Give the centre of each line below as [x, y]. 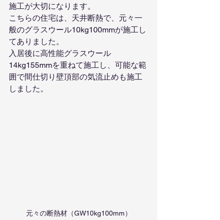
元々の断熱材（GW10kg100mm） [79, 213]
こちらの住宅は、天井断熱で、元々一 [76, 18]
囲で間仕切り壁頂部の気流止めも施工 [76, 77]
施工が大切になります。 [52, 6]
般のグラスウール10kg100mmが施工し [78, 30]
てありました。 [36, 42]
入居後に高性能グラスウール [60, 54]
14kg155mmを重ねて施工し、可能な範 [78, 65]
